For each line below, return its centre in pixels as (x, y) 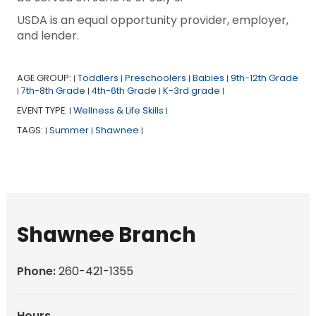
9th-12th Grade (264, 78)
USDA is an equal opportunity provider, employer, (152, 20)
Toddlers (98, 78)
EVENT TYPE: (43, 110)
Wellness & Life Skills (118, 110)
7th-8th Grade (53, 90)
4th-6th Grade (124, 90)
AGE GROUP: (45, 78)
